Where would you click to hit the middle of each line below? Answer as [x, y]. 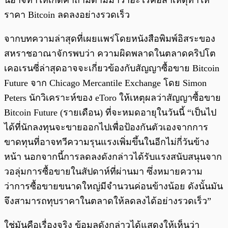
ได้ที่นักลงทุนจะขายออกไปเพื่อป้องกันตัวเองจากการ [106, 127]
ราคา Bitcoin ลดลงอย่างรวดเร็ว [67, 15]
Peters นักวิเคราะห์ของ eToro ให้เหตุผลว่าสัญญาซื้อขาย [112, 98]
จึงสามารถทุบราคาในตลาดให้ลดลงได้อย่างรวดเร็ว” [108, 201]
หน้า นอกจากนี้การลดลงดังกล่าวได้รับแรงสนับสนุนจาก [113, 157]
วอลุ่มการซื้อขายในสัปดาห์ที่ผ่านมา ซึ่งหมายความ [103, 172]
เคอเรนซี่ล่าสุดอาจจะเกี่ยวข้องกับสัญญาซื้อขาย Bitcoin [112, 68]
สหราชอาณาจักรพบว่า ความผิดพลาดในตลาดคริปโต [110, 54]
